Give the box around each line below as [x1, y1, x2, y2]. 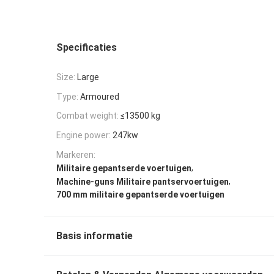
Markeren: [56, 149, 95, 160]
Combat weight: [56, 111, 119, 121]
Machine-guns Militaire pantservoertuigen [56, 176, 229, 187]
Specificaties [56, 42, 117, 53]
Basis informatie [56, 230, 133, 242]
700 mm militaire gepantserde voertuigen [56, 190, 224, 200]
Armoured [80, 91, 119, 102]
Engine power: [56, 130, 111, 141]
